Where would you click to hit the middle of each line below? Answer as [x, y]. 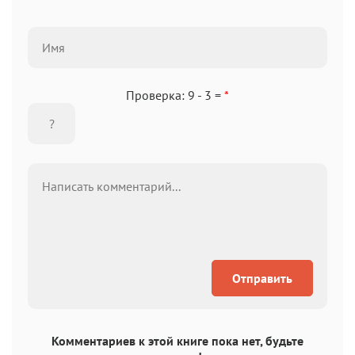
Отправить [262, 278]
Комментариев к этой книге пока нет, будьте [177, 340]
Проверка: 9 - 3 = [175, 95]
